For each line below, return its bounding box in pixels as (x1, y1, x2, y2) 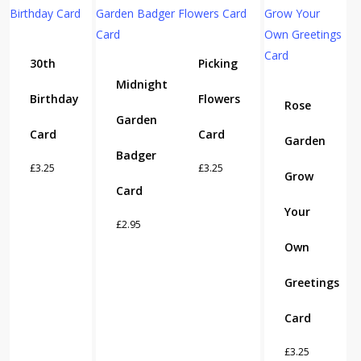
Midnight (116, 76, 168, 92)
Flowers (198, 90, 240, 106)
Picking (198, 55, 238, 71)
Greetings (284, 274, 340, 290)
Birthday (29, 90, 79, 106)
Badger (116, 147, 157, 163)
